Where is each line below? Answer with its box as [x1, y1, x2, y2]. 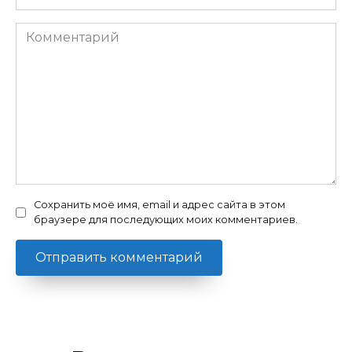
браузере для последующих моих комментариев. [34, 214, 298, 226]
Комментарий [15, 24, 108, 39]
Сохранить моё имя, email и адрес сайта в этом [34, 199, 285, 211]
